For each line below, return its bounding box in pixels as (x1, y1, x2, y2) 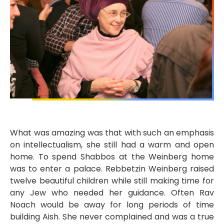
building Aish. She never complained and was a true (10, 210, 214, 222)
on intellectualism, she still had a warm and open (10, 138, 214, 150)
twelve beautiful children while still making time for (10, 174, 214, 186)
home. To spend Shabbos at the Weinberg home (10, 150, 214, 162)
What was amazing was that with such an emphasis (10, 126, 214, 138)
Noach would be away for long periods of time (10, 198, 214, 210)
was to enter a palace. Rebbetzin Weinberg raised (10, 162, 214, 174)
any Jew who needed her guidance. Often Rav (10, 186, 214, 198)
